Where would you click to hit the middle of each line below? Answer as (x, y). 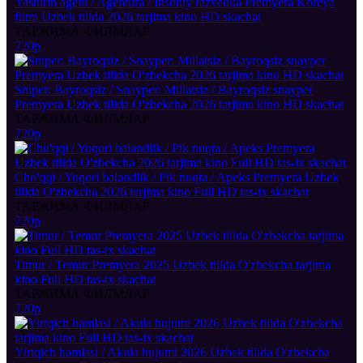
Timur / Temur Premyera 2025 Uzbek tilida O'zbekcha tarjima (173, 265)
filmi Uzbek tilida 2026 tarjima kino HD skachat (138, 17)
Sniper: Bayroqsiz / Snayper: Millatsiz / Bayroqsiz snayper (164, 90)
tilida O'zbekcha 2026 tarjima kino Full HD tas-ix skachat (162, 192)
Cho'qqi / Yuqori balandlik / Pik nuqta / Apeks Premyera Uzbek (177, 177)
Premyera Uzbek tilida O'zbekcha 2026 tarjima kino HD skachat (179, 105)
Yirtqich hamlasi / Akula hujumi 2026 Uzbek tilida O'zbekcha (172, 352)
